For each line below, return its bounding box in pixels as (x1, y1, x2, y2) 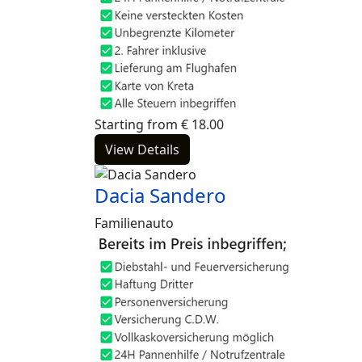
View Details (105, 141, 179, 158)
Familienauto (95, 214, 174, 232)
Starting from (95, 116, 178, 133)
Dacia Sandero (95, 182, 226, 208)
